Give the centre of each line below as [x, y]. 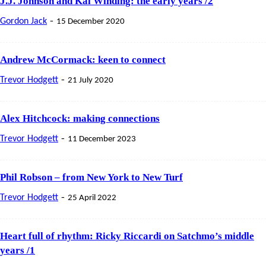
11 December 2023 [102, 139]
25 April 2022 [92, 198]
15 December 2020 [91, 21]
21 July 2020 [91, 80]
